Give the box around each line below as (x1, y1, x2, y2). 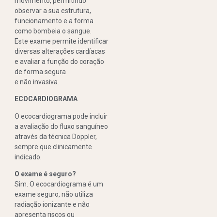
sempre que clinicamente (15, 142, 92, 151)
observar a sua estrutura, (15, 6, 91, 15)
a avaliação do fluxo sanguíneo (15, 122, 108, 130)
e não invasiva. (15, 77, 59, 86)
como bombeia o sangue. (15, 27, 92, 35)
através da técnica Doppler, (15, 132, 97, 140)
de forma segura (15, 67, 66, 76)
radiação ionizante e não (15, 201, 90, 209)
